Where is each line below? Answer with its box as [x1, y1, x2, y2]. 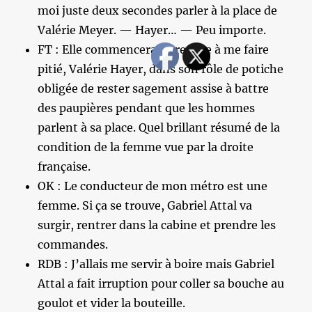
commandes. [38, 237, 109, 251]
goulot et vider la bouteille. [38, 296, 186, 310]
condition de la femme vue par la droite [38, 140, 254, 154]
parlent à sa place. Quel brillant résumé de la [38, 120, 281, 134]
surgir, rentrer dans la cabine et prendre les [38, 218, 276, 232]
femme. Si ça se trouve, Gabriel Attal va [38, 198, 253, 212]
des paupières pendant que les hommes [38, 101, 256, 115]
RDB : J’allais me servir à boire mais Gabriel [38, 257, 275, 271]
